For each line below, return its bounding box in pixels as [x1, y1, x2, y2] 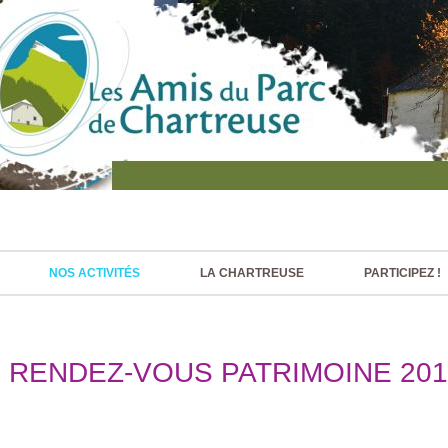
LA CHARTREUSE [200, 266, 305, 280]
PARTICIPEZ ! [364, 266, 442, 280]
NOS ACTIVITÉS [49, 266, 141, 280]
